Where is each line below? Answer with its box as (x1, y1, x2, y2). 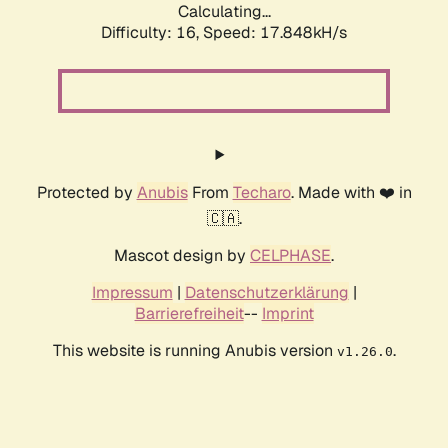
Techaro (232, 182, 291, 204)
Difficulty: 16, (101, 22, 203, 44)
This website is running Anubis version (52, 340, 337, 362)
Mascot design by (114, 245, 250, 267)
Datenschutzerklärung (184, 282, 349, 304)
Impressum (91, 282, 173, 304)
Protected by (36, 182, 137, 204)
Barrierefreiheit (134, 303, 244, 325)
